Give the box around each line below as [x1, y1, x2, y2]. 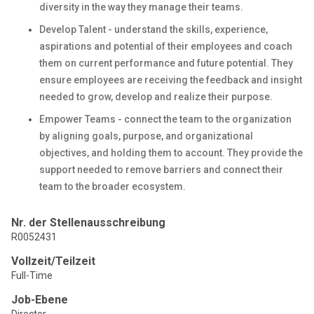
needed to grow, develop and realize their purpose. [39, 91, 273, 102]
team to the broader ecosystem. [39, 181, 186, 192]
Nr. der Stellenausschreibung [11, 216, 165, 229]
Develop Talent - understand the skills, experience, [39, 24, 268, 35]
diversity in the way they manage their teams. [39, 1, 243, 13]
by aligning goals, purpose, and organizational [39, 130, 253, 142]
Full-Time [11, 270, 53, 281]
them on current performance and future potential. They [39, 57, 293, 69]
